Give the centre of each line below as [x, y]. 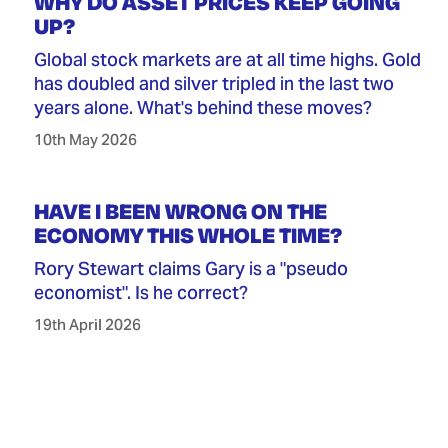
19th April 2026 [87, 325]
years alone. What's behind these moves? [202, 108]
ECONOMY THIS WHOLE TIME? [187, 235]
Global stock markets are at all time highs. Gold [227, 60]
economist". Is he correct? [140, 293]
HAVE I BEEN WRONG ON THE [180, 211]
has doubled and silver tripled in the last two [213, 84]
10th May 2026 [85, 140]
